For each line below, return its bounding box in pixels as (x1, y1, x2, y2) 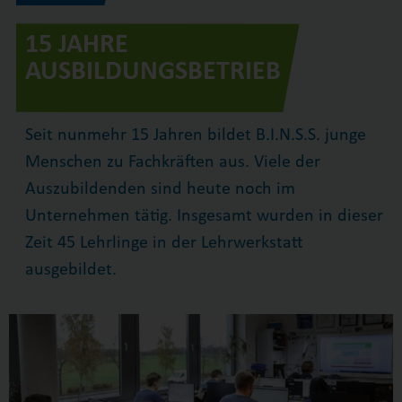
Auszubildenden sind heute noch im (24, 180, 295, 199)
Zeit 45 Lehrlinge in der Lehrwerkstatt (24, 234, 303, 253)
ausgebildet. (24, 261, 117, 280)
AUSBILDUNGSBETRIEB (24, 57, 281, 86)
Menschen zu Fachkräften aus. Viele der (24, 153, 320, 172)
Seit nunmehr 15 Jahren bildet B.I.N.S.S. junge (24, 127, 366, 145)
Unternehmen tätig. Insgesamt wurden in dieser (24, 207, 383, 226)
